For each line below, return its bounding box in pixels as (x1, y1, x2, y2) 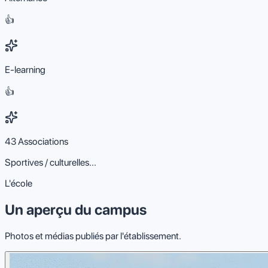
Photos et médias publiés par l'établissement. (5, 230, 181, 242)
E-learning (5, 63, 45, 75)
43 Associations (5, 135, 68, 147)
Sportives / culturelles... (5, 156, 96, 168)
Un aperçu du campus (5, 200, 147, 218)
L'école (5, 177, 32, 189)
